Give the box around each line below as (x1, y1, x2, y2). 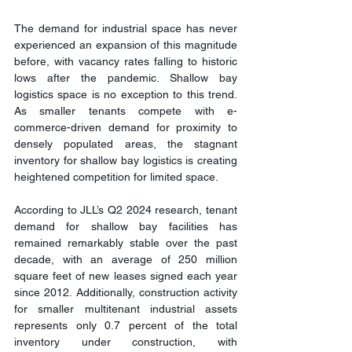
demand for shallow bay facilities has (14, 219, 237, 233)
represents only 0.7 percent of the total (14, 318, 237, 332)
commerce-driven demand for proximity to (14, 120, 237, 134)
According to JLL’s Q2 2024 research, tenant (14, 203, 237, 216)
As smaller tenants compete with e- (14, 104, 237, 117)
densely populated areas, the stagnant (14, 137, 237, 150)
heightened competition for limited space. (14, 170, 218, 183)
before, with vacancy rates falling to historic (14, 54, 237, 68)
